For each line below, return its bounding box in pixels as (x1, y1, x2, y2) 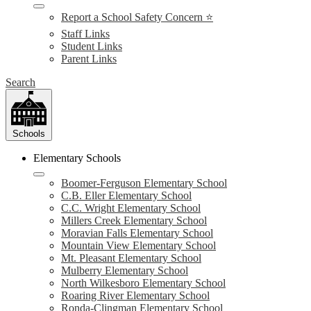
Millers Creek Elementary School (61, 215, 207, 226)
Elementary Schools (33, 152, 121, 164)
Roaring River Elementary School (61, 289, 210, 301)
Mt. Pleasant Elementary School (61, 252, 201, 264)
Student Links (61, 40, 122, 52)
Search (6, 76, 35, 88)
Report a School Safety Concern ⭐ (61, 11, 213, 23)
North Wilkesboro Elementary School (61, 277, 226, 289)
